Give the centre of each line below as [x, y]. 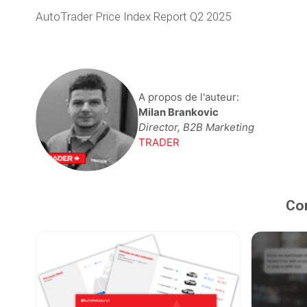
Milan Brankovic [179, 112]
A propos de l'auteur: [189, 97]
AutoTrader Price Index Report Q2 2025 [133, 16]
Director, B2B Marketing [196, 127]
